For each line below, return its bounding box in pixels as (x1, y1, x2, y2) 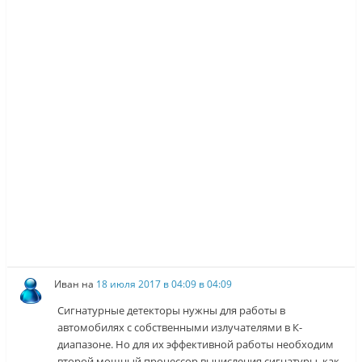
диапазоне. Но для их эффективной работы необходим (57, 336, 335, 351)
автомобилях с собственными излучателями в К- (57, 319, 303, 335)
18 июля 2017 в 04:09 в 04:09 (96, 276, 233, 291)
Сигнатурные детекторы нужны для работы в (57, 302, 286, 318)
